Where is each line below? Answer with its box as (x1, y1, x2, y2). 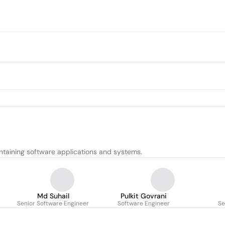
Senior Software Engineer (17, 199, 89, 207)
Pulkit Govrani (121, 191, 167, 200)
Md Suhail (37, 191, 69, 200)
